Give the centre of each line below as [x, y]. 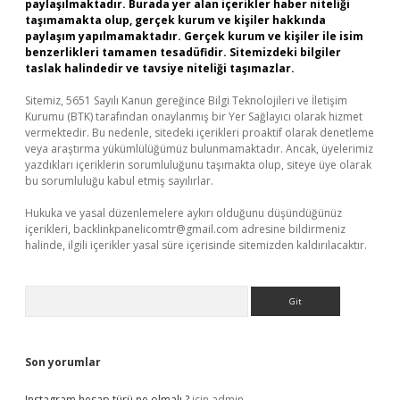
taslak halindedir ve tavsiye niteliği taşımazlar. [160, 68]
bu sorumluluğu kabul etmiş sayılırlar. [119, 181]
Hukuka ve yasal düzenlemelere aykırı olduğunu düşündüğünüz [183, 213]
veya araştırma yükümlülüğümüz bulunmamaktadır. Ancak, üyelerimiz [199, 149]
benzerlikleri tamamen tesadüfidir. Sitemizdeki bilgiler [183, 52]
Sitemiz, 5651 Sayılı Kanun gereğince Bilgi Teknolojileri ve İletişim [186, 100]
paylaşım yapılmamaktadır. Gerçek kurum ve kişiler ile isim [194, 36]
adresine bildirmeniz [292, 229]
